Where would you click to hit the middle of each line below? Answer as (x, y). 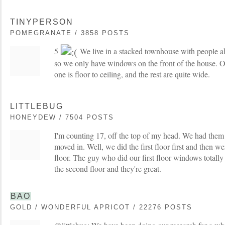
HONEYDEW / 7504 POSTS (62, 117)
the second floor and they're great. (108, 168)
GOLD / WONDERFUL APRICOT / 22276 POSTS (101, 207)
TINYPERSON (42, 22)
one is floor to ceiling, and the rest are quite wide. (132, 74)
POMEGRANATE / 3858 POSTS (70, 33)
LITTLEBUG (37, 106)
